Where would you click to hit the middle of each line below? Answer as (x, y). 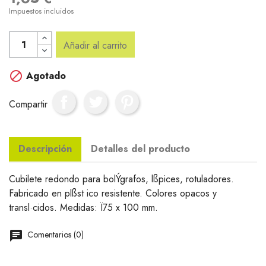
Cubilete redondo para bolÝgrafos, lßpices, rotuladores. (121, 179)
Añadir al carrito (96, 45)
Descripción (45, 149)
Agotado (45, 76)
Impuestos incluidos (41, 11)
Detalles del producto (140, 149)
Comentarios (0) (54, 235)
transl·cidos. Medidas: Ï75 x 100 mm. (83, 208)
